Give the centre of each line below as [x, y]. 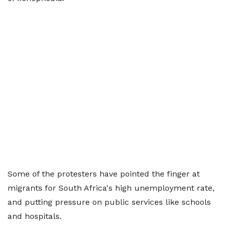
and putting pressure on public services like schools [109, 202]
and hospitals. [35, 216]
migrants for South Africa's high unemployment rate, [111, 188]
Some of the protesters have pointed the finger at [104, 174]
